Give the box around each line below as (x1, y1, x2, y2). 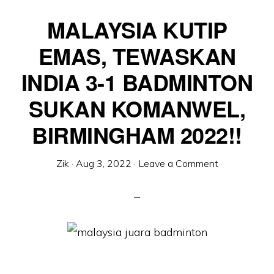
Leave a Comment (138, 157, 218, 169)
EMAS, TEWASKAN (38, 40, 236, 72)
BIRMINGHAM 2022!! (32, 119, 242, 150)
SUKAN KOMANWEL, (28, 92, 246, 124)
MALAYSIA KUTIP (46, 13, 228, 45)
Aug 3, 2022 (75, 157, 131, 169)
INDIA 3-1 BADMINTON (21, 66, 253, 98)
